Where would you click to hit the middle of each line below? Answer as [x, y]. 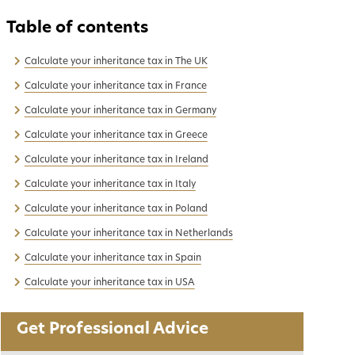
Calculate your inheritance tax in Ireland [116, 160]
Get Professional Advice [112, 330]
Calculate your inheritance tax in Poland [116, 209]
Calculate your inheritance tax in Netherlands [128, 234]
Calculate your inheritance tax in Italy [110, 185]
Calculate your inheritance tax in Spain [113, 258]
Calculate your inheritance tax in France [115, 86]
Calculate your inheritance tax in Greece [116, 136]
